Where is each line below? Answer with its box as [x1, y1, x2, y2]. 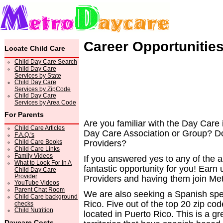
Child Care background [14, 193, 78, 200]
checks [14, 200, 33, 206]
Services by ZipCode [14, 86, 71, 92]
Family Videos [14, 152, 53, 159]
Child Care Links [14, 145, 60, 152]
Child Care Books [14, 138, 62, 145]
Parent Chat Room [14, 186, 65, 193]
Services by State [14, 72, 61, 78]
